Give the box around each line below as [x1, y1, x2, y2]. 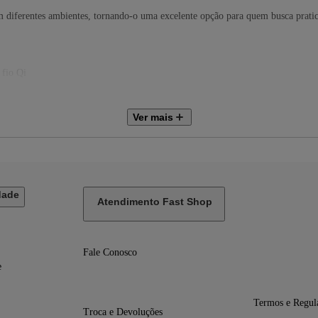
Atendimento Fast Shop [97, 196, 213, 208]
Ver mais [132, 111, 173, 124]
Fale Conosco [83, 247, 138, 258]
